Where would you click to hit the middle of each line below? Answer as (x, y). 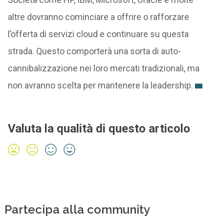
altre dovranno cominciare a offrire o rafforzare (98, 17)
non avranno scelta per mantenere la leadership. (100, 85)
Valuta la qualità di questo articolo (99, 129)
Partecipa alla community (77, 209)
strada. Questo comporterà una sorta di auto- (94, 51)
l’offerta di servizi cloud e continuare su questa (98, 34)
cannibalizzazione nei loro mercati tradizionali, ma (103, 68)
